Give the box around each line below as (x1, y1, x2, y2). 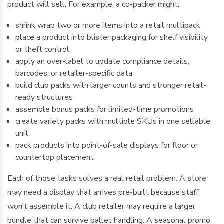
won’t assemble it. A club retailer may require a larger (7, 201, 195, 212)
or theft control (15, 44, 69, 55)
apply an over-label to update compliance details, (15, 56, 189, 67)
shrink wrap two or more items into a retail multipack (15, 20, 200, 31)
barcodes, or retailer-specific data (15, 68, 132, 79)
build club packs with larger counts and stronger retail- (15, 80, 206, 91)
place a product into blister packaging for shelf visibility (15, 32, 208, 43)
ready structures (15, 92, 73, 103)
